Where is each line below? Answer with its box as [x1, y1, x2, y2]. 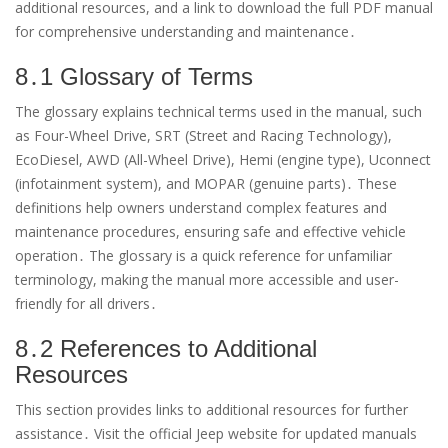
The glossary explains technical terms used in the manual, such [15, 101, 422, 121]
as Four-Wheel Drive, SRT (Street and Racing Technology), [15, 125, 392, 145]
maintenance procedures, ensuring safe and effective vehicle [15, 221, 406, 241]
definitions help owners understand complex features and [15, 197, 387, 217]
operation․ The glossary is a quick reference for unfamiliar [15, 245, 392, 265]
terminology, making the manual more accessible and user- [15, 269, 399, 289]
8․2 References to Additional [15, 334, 317, 362]
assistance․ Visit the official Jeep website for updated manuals [15, 423, 417, 443]
